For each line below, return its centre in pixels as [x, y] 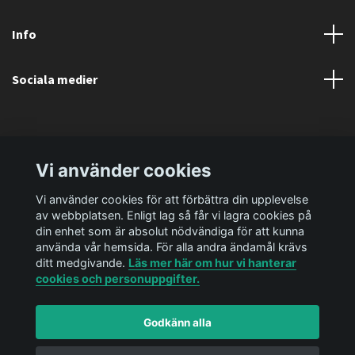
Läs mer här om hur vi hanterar [212, 262]
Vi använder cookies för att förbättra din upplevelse [172, 199]
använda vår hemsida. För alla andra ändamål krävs [171, 246]
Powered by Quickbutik [230, 337]
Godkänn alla [177, 322]
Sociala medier [55, 79]
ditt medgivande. [82, 262]
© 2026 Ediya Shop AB [122, 337]
